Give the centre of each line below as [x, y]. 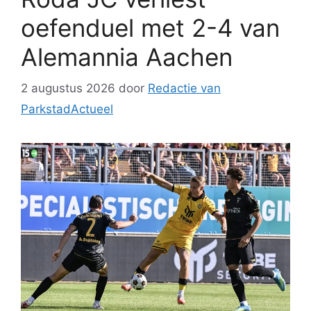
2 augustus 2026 [68, 88]
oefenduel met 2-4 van [150, 28]
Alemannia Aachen [127, 57]
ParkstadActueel [67, 109]
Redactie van [184, 88]
